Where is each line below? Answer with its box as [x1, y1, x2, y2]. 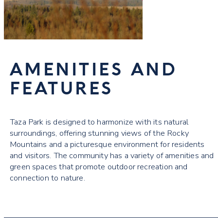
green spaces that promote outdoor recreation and [10, 161, 188, 172]
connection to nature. [10, 172, 85, 183]
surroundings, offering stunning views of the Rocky [10, 127, 189, 139]
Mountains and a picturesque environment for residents [10, 138, 205, 150]
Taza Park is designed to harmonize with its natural [10, 116, 189, 127]
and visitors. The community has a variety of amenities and [10, 149, 214, 161]
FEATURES [10, 75, 113, 99]
